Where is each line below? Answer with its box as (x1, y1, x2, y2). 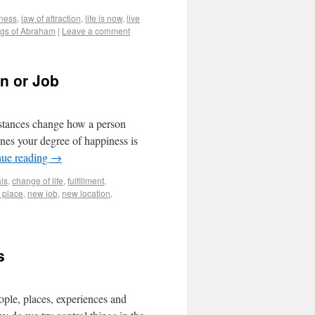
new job (27, 187, 58, 199)
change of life (12, 174, 63, 186)
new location (62, 187, 110, 199)
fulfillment (67, 174, 104, 186)
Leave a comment (62, 25, 130, 37)
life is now (85, 12, 122, 24)
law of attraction (21, 12, 81, 24)
